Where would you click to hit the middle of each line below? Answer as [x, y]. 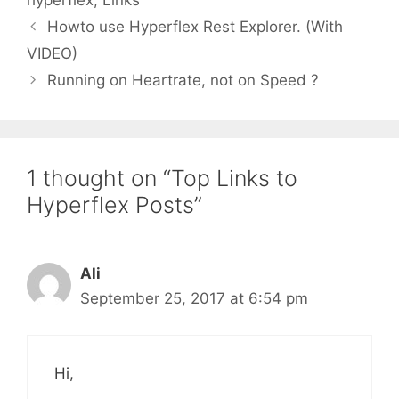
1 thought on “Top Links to [162, 179]
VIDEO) [52, 54]
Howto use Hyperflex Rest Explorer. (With [195, 27]
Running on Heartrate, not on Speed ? [183, 81]
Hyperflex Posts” [114, 205]
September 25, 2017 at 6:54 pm [194, 299]
